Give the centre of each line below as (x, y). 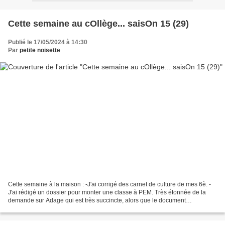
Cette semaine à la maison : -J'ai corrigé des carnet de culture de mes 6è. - (109, 185)
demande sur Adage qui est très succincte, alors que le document (97, 201)
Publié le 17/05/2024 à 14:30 (48, 42)
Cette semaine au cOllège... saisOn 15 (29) (98, 23)
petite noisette (40, 50)
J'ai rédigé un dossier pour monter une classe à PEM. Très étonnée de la (107, 193)
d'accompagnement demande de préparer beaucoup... (82, 209)
